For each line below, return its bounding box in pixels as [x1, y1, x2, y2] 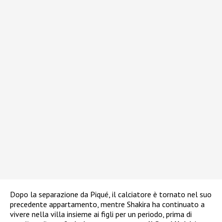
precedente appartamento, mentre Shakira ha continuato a [10, 199, 205, 210]
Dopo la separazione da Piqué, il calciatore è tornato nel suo [10, 189, 212, 200]
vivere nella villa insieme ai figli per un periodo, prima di [10, 209, 192, 220]
